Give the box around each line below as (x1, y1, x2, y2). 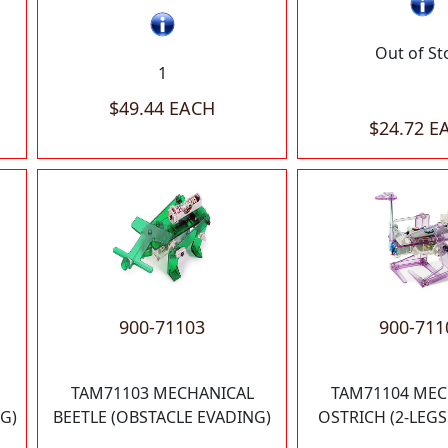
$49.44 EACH (109, 96, 215, 121)
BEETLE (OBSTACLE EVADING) (53, 406, 271, 429)
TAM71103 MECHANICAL (70, 382, 254, 405)
